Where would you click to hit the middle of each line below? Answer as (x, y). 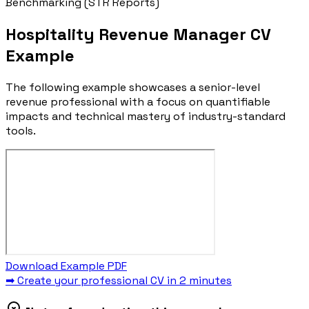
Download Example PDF (66, 266)
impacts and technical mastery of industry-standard (146, 117)
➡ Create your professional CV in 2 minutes (119, 281)
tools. (21, 131)
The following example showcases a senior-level (133, 88)
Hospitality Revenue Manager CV (138, 34)
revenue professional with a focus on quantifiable (138, 102)
